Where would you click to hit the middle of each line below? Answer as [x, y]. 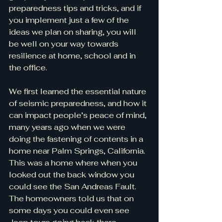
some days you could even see [70, 210]
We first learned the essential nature [79, 91]
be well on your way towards [65, 44]
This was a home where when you [74, 163]
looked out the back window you [73, 175]
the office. [28, 68]
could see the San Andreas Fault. [74, 187]
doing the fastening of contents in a [77, 139]
